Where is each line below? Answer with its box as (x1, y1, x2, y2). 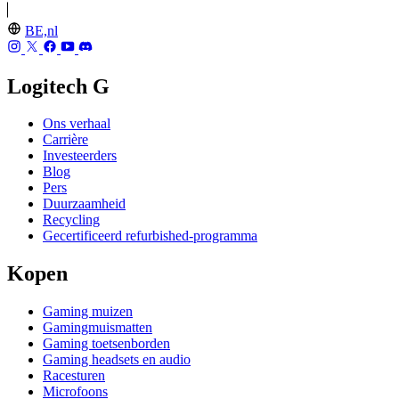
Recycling (43, 212, 100, 228)
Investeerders (43, 148, 117, 164)
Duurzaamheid (43, 196, 126, 212)
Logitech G (7, 74, 110, 98)
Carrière (43, 132, 88, 148)
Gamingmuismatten (43, 320, 152, 336)
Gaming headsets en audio (43, 352, 191, 368)
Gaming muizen (43, 304, 133, 320)
